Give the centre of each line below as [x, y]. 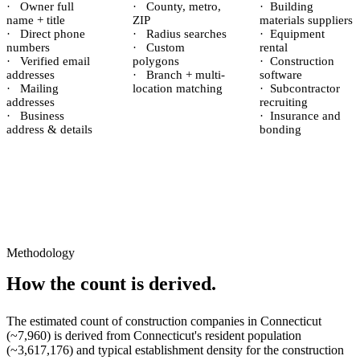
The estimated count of [66, 321]
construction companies [185, 321]
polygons [156, 61]
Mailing [38, 88]
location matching [178, 88]
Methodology [41, 253]
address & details [49, 129]
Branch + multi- [184, 75]
